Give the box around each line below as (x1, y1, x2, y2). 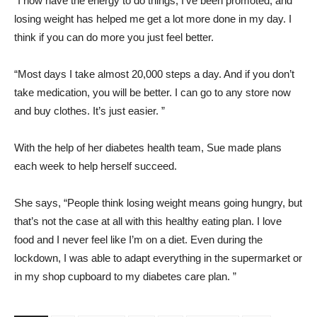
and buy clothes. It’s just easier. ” (14, 105, 165, 117)
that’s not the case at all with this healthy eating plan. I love (14, 215, 282, 227)
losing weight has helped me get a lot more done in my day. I (14, 13, 292, 25)
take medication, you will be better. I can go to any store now (14, 86, 291, 98)
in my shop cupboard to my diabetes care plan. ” (14, 270, 236, 282)
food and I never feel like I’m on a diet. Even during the (14, 234, 263, 246)
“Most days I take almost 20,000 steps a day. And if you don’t (14, 68, 294, 80)
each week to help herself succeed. (14, 160, 177, 172)
